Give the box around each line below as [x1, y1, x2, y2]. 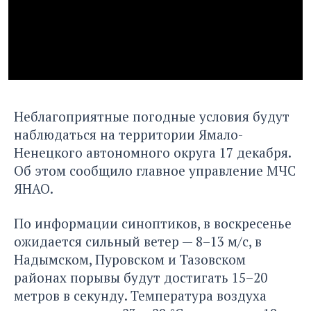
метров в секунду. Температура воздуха [14, 287, 267, 305]
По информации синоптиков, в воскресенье [14, 215, 292, 233]
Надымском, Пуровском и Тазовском [14, 251, 246, 269]
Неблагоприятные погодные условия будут [14, 108, 289, 126]
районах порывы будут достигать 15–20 [14, 269, 267, 287]
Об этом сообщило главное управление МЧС [14, 162, 296, 180]
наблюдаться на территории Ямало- [14, 126, 243, 144]
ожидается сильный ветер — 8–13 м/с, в [14, 233, 262, 251]
